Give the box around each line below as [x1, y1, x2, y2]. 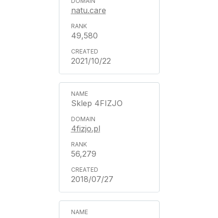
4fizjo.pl [71, 124, 100, 133]
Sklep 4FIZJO [71, 98, 123, 108]
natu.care [71, 5, 106, 15]
